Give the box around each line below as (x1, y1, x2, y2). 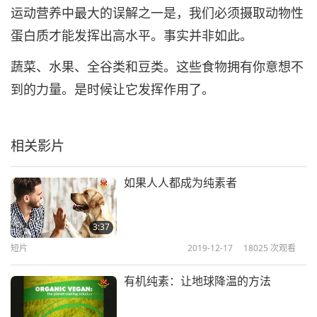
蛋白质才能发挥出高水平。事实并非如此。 (11, 26, 253, 44)
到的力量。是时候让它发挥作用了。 (11, 81, 214, 98)
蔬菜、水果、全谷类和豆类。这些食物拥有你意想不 (11, 58, 304, 76)
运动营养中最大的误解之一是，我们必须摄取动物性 (11, 4, 304, 21)
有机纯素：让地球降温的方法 (124, 273, 271, 289)
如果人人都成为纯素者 (124, 175, 237, 191)
